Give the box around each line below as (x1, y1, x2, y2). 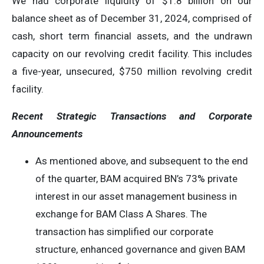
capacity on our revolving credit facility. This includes (12, 48, 252, 60)
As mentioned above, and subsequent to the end (35, 155, 248, 167)
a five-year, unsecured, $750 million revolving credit (12, 65, 252, 77)
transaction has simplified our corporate (35, 226, 213, 237)
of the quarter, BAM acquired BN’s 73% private (35, 173, 237, 184)
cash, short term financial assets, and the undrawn (12, 30, 252, 42)
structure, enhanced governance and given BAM (35, 243, 245, 255)
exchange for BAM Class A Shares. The (35, 208, 207, 220)
